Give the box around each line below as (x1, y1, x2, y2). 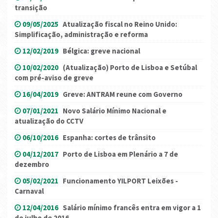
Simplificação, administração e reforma (15, 29, 148, 39)
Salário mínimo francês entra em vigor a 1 (63, 202, 201, 212)
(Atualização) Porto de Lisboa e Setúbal (63, 62, 197, 72)
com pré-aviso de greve (15, 73, 93, 82)
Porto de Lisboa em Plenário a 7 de (63, 149, 178, 159)
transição (15, 2, 47, 12)
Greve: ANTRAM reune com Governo (63, 89, 182, 99)
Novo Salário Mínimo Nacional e (63, 106, 166, 115)
